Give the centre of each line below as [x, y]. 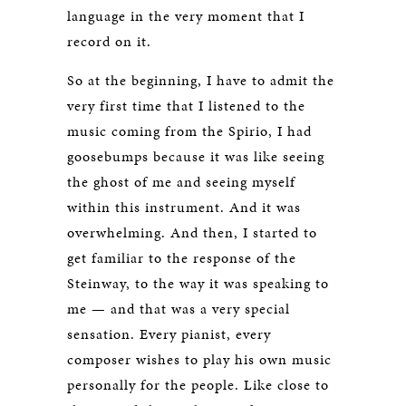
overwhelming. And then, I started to [192, 232]
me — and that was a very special [179, 309]
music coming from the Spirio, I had [189, 131]
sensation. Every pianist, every [169, 334]
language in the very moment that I [186, 16]
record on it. [109, 41]
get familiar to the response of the [182, 258]
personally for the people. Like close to [198, 385]
